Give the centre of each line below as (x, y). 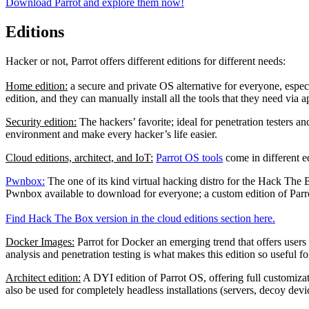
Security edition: (41, 122)
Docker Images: (40, 242)
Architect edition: (43, 278)
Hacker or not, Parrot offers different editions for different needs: (146, 61)
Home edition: (37, 86)
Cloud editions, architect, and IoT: (79, 158)
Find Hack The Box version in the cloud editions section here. (140, 219)
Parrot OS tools (189, 158)
